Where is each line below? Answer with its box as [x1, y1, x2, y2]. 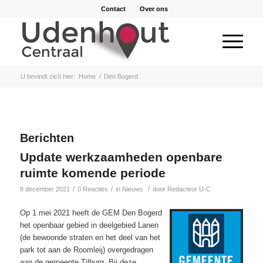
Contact [100, 5, 126, 12]
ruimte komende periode [19, 166, 166, 180]
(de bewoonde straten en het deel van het [19, 233, 160, 242]
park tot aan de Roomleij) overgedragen [19, 245, 153, 255]
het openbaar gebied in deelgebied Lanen [19, 221, 159, 230]
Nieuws [122, 186, 143, 193]
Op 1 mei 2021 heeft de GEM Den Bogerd [19, 208, 162, 218]
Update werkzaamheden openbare [19, 150, 222, 164]
